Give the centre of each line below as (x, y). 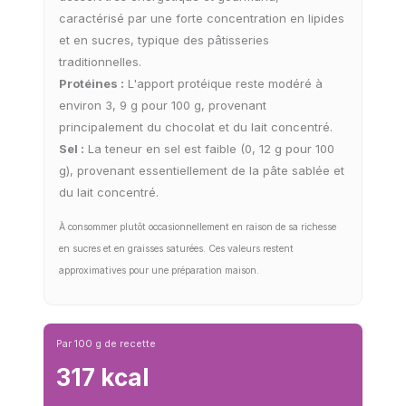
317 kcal (102, 378)
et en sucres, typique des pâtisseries (164, 40)
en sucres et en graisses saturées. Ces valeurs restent (176, 249)
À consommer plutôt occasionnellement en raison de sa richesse (198, 227)
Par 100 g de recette (106, 344)
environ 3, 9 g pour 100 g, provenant (163, 106)
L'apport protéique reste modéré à (223, 84)
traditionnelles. (100, 62)
